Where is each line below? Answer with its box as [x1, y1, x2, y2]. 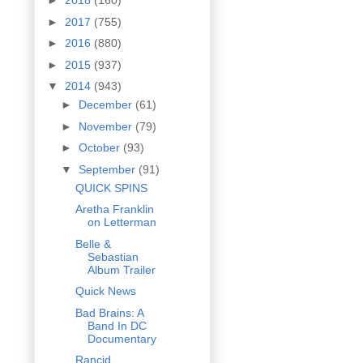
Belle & [75, 237, 111, 250]
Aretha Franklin [75, 203, 154, 216]
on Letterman [87, 216, 156, 229]
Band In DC [87, 318, 147, 332]
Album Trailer [87, 263, 156, 276]
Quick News [75, 284, 136, 298]
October [78, 141, 123, 155]
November [78, 119, 135, 133]
